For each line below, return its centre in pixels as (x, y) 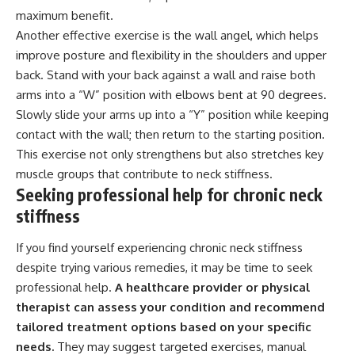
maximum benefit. (65, 16)
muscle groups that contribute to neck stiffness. (144, 174)
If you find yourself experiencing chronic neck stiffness (159, 247)
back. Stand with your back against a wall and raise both (166, 75)
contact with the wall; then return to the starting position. (170, 135)
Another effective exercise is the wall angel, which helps (167, 36)
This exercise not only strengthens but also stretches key (170, 155)
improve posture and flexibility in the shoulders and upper (171, 55)
